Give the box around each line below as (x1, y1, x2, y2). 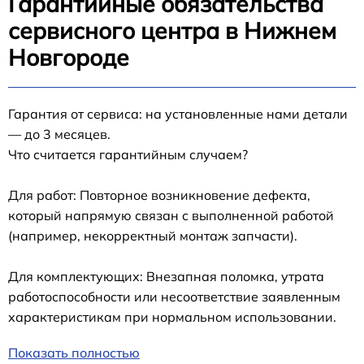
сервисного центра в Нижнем (8, 16, 336, 45)
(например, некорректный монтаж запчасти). (8, 227, 297, 244)
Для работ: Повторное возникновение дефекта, (8, 187, 310, 203)
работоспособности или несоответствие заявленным (8, 288, 340, 305)
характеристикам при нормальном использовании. (8, 309, 336, 325)
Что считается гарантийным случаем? (8, 146, 248, 162)
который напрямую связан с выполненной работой (8, 207, 334, 223)
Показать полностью (8, 344, 140, 361)
